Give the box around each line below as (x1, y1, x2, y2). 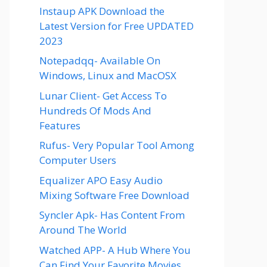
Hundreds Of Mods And (39, 103, 151, 117)
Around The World (39, 223, 127, 237)
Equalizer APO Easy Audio (39, 173, 163, 187)
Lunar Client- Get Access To (39, 88, 167, 103)
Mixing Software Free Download (39, 188, 190, 202)
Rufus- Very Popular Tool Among (39, 138, 194, 152)
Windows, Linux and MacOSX (39, 69, 176, 82)
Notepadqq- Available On (39, 54, 160, 67)
